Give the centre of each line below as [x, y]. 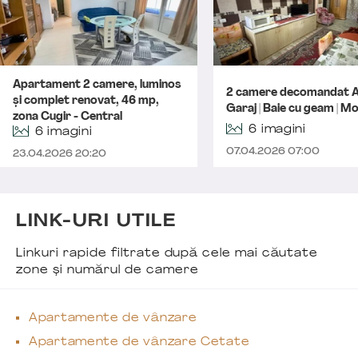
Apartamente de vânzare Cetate [139, 342]
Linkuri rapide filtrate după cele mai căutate [167, 254]
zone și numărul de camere [107, 270]
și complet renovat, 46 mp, [86, 101]
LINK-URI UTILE [96, 222]
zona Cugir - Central [68, 117]
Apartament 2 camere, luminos [97, 85]
